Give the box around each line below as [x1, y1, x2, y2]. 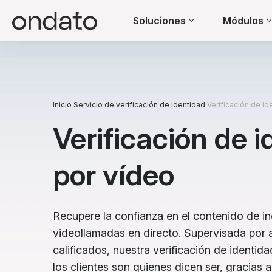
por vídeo [53, 157, 174, 192]
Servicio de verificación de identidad [73, 100, 205, 109]
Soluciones [133, 15, 186, 27]
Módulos [223, 15, 263, 27]
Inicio [53, 100, 72, 109]
